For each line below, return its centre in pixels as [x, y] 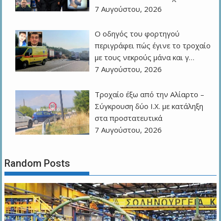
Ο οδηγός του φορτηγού [137, 34]
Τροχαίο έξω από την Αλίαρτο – [150, 94]
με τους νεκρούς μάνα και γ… [145, 57]
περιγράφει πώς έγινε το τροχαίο [153, 46]
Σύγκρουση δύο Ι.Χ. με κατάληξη [149, 106]
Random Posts [37, 163]
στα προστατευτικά [129, 118]
